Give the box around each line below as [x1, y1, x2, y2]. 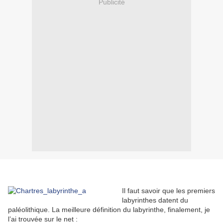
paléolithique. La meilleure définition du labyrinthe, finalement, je [8, 206, 210, 214]
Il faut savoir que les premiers [122, 187, 215, 195]
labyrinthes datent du [122, 196, 188, 205]
